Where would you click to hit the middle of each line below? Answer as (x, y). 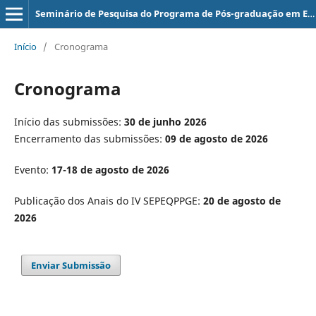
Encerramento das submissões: (89, 138)
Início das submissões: (69, 121)
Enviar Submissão (71, 265)
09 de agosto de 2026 (216, 138)
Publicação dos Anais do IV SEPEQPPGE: (108, 200)
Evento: (32, 169)
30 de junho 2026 (165, 121)
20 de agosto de (242, 200)
